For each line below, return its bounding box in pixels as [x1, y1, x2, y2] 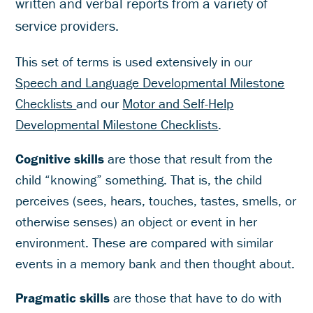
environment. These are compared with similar [15, 234, 274, 252]
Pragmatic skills [15, 289, 110, 307]
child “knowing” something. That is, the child [15, 171, 263, 189]
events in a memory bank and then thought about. [15, 255, 296, 272]
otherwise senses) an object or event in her [15, 213, 258, 231]
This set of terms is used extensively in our [15, 53, 253, 71]
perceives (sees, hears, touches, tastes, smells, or [15, 192, 297, 210]
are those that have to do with [110, 289, 282, 307]
